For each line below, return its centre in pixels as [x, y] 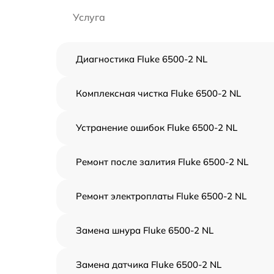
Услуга [89, 17]
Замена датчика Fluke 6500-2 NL [149, 265]
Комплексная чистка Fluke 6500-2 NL [158, 93]
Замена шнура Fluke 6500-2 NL [145, 230]
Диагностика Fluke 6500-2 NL [142, 59]
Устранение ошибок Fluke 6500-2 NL [157, 128]
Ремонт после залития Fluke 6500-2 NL [162, 162]
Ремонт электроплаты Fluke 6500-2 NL [161, 196]
